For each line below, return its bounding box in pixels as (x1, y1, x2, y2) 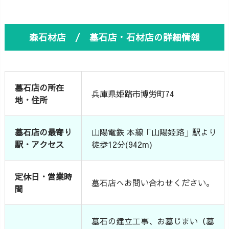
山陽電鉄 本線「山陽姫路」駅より (91, 126, 217, 138)
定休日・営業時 (15, 170, 73, 182)
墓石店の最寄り (15, 126, 73, 138)
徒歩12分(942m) (91, 138, 153, 150)
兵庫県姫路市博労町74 (91, 87, 175, 99)
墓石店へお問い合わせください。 (91, 176, 215, 188)
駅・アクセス (15, 138, 64, 150)
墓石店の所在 (15, 81, 64, 93)
